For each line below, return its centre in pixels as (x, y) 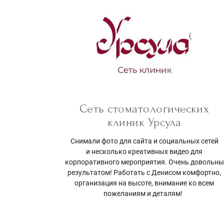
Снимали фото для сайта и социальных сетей (144, 141)
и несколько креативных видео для (144, 152)
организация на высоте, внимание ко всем (144, 183)
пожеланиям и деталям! (144, 194)
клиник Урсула (144, 122)
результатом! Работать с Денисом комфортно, (144, 173)
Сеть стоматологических (144, 109)
